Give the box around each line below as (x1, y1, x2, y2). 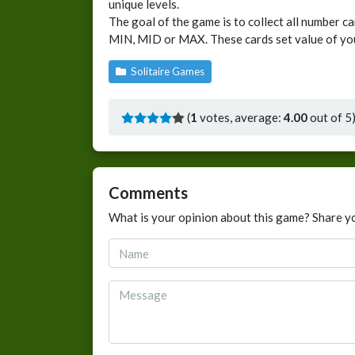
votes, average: (197, 110, 284, 125)
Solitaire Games (128, 65, 204, 78)
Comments (109, 183, 188, 203)
